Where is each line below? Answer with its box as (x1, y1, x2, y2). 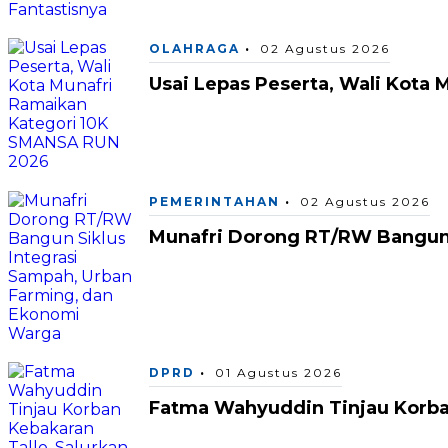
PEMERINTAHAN (149, 193, 280, 209)
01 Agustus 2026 (215, 364, 342, 380)
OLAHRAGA (149, 41, 240, 57)
